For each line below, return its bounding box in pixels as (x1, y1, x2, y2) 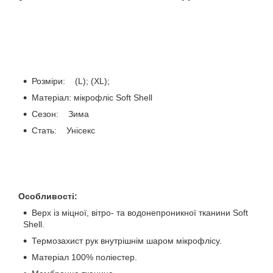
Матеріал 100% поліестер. (32, 252, 137, 263)
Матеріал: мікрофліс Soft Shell (32, 93, 152, 103)
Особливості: (11, 191, 77, 202)
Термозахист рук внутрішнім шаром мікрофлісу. (32, 236, 222, 246)
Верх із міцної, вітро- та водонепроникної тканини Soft (32, 208, 248, 218)
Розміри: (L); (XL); (32, 76, 110, 87)
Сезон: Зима (32, 109, 89, 119)
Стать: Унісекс (32, 126, 97, 136)
